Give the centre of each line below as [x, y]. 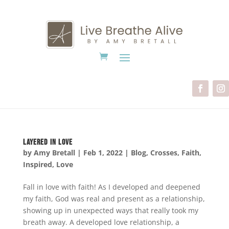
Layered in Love [48, 142]
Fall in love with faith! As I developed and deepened [111, 187]
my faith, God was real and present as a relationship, [114, 198]
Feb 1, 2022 [103, 152]
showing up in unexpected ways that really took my [110, 210]
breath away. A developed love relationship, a [101, 222]
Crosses [164, 152]
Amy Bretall [54, 152]
